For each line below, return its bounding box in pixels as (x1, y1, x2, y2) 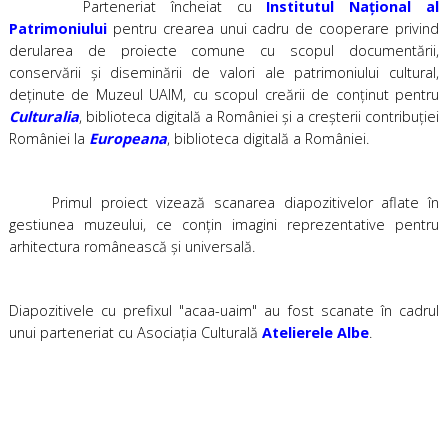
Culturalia (8, 106, 79, 126)
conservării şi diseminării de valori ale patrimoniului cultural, (8, 62, 440, 82)
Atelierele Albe (261, 322, 369, 342)
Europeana (88, 128, 167, 148)
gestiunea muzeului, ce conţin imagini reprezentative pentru (8, 214, 440, 234)
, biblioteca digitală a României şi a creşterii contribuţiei (78, 106, 440, 126)
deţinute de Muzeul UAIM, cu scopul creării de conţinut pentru (8, 84, 440, 104)
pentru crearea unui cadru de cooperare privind (106, 18, 440, 38)
